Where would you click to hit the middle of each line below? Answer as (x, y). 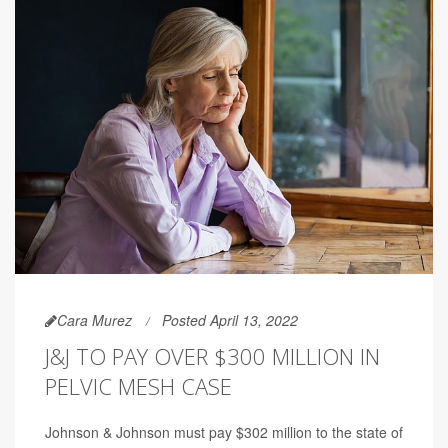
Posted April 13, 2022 (230, 320)
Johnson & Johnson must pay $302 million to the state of (224, 432)
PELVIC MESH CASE (138, 386)
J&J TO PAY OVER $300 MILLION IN (212, 356)
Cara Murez (94, 320)
